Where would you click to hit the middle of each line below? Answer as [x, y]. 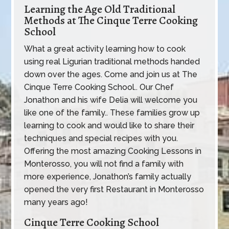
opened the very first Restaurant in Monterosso [114, 190]
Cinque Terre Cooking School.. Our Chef [99, 87]
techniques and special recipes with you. [101, 139]
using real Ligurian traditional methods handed [112, 62]
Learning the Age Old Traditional [100, 9]
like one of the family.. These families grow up [112, 113]
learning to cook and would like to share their [109, 126]
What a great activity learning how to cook [105, 49]
